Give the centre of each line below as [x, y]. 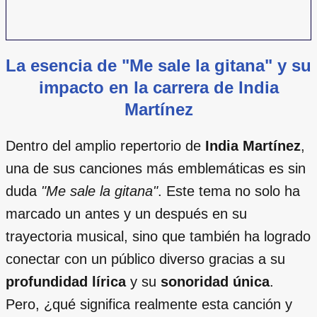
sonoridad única [215, 281]
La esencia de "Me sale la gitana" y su [158, 65]
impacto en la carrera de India [158, 87]
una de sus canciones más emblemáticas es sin [156, 168]
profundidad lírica [66, 281]
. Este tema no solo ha [229, 191]
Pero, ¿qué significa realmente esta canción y [149, 304]
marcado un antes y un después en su [126, 213]
